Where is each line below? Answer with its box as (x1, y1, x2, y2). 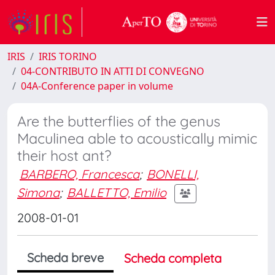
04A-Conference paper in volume (21, 79, 173, 93)
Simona (17, 184, 60, 200)
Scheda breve (27, 250, 104, 265)
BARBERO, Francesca (20, 166, 139, 182)
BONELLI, (147, 166, 199, 182)
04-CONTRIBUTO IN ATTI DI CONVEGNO (21, 64, 204, 78)
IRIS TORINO (39, 50, 97, 63)
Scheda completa (124, 250, 222, 266)
